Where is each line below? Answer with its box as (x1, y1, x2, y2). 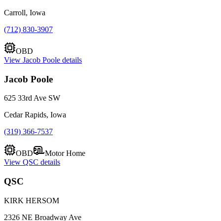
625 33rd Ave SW (4, 94, 60, 103)
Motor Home (45, 149, 85, 158)
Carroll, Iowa (4, 8, 45, 17)
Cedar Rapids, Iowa (4, 110, 66, 119)
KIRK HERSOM (4, 196, 59, 205)
